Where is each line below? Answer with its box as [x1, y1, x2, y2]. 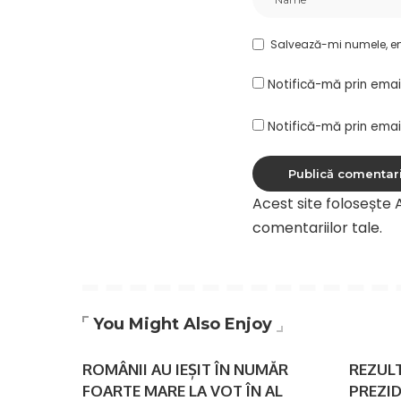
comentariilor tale [252, 217, 380, 238]
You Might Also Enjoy [93, 313, 272, 334]
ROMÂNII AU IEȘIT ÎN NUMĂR [82, 359, 288, 379]
